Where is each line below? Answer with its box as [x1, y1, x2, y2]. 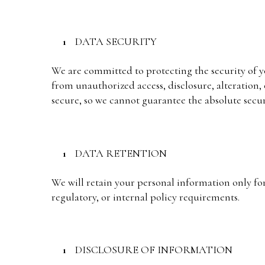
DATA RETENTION [75, 146, 167, 160]
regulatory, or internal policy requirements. [51, 190, 240, 203]
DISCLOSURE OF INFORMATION [75, 243, 232, 257]
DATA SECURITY [75, 34, 157, 48]
